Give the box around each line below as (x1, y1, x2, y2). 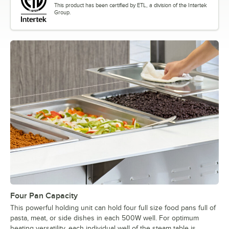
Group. (54, 9, 71, 16)
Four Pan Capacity (10, 191, 78, 201)
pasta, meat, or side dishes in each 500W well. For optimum (10, 214, 199, 222)
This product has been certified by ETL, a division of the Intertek (54, 2, 207, 9)
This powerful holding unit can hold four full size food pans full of (10, 204, 216, 212)
